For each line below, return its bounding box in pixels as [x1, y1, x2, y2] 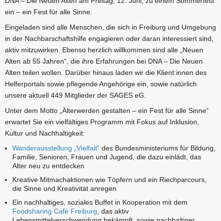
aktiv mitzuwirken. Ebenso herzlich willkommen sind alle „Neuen [5, 46, 203, 54]
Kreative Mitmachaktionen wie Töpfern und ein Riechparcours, [12, 175, 207, 184]
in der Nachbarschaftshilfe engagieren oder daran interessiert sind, [5, 35, 214, 43]
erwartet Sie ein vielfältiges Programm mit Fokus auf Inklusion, [5, 118, 199, 126]
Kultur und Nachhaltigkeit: [5, 129, 85, 138]
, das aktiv [97, 207, 129, 215]
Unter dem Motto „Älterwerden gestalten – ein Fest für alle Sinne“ [5, 107, 209, 115]
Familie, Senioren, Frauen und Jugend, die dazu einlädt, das [12, 152, 201, 161]
